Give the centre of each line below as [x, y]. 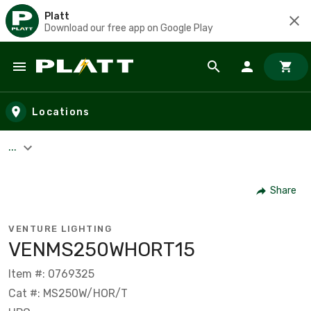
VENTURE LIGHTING [60, 228]
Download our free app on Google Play [129, 28]
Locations [61, 112]
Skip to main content [73, 80]
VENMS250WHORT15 [102, 249]
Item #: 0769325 [51, 274]
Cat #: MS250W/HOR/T [68, 293]
